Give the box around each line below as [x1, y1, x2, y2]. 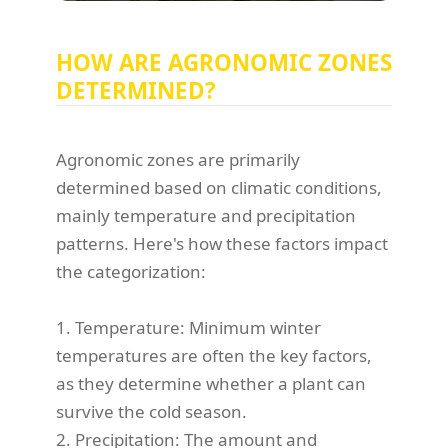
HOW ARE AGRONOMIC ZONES [56, 46, 392, 78]
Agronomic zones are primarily [56, 147, 300, 171]
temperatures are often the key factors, [56, 343, 372, 367]
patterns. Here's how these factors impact [56, 231, 388, 255]
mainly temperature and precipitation [56, 203, 356, 227]
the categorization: [56, 259, 206, 283]
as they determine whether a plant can [56, 371, 366, 395]
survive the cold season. [56, 399, 247, 423]
